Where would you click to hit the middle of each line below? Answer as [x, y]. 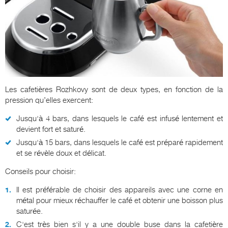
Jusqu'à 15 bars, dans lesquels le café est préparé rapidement [120, 142]
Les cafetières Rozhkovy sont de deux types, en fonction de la [114, 89]
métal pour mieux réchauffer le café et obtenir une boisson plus [120, 200]
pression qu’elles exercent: [49, 100]
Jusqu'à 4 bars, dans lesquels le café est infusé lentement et [120, 118]
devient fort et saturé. [51, 129]
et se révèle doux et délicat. [61, 153]
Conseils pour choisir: [40, 171]
